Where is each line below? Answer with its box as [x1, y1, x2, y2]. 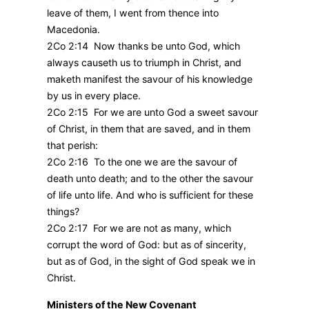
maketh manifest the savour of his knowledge [47, 73, 252, 86]
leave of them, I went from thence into [47, 7, 219, 19]
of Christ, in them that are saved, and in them [47, 123, 250, 135]
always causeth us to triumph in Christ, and [47, 57, 241, 69]
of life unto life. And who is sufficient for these [47, 189, 253, 201]
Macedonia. [47, 23, 100, 36]
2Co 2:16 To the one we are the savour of [47, 156, 237, 168]
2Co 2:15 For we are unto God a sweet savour [47, 106, 258, 119]
